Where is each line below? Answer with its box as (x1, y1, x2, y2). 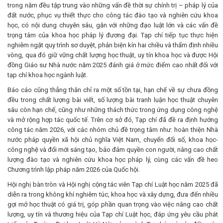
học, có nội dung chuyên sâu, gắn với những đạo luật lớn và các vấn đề (7, 21, 218, 29)
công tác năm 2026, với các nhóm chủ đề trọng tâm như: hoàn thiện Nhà (7, 126, 218, 134)
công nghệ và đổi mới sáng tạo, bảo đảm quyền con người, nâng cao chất (7, 146, 218, 154)
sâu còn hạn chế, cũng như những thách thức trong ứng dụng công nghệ (7, 106, 218, 114)
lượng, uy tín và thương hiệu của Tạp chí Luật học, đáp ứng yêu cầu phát (7, 211, 218, 219)
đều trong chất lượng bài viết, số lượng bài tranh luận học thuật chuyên (7, 96, 218, 104)
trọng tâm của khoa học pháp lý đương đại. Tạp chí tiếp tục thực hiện (7, 31, 218, 39)
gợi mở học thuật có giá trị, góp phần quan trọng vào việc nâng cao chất (7, 201, 218, 209)
